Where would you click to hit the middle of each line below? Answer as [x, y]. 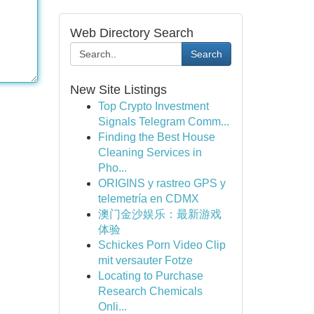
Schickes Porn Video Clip [162, 245]
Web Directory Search [131, 33]
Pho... [112, 168]
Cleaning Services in [150, 152]
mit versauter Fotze [145, 260]
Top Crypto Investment [153, 106]
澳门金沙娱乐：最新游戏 [159, 214]
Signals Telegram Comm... [163, 122]
